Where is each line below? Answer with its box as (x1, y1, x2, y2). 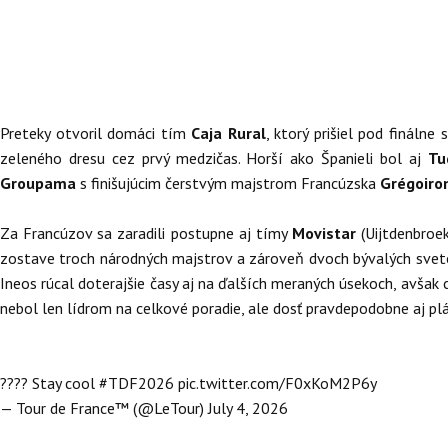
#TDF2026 (99, 373, 174, 393)
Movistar (291, 223, 362, 243)
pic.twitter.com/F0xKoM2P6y (178, 373, 377, 393)
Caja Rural (191, 123, 266, 143)
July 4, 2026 (208, 398, 288, 418)
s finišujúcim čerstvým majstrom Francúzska (80, 173, 380, 193)
